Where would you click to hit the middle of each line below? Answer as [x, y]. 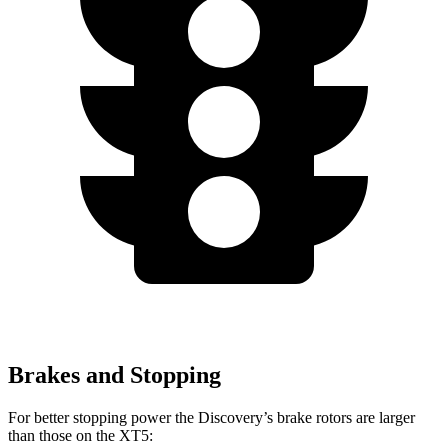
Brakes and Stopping [114, 375]
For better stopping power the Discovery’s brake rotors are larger [211, 418]
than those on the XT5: [80, 436]
